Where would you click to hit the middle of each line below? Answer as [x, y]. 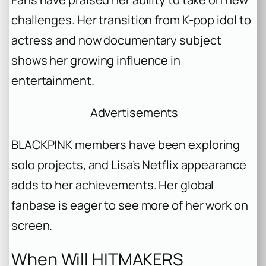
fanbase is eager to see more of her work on [130, 205]
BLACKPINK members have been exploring [126, 145]
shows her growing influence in [96, 61]
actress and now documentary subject [116, 40]
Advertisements [134, 113]
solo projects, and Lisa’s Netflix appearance [129, 165]
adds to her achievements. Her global [113, 185]
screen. [32, 226]
